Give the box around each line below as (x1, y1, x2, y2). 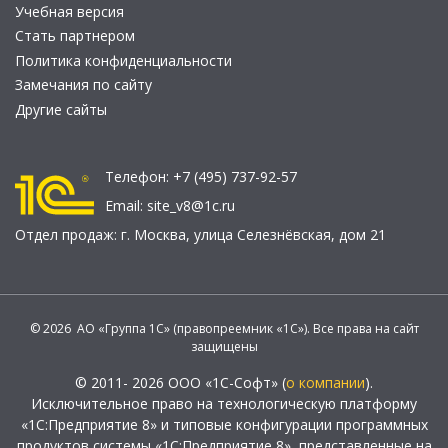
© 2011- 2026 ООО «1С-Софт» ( (75, 373, 286, 393)
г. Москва (121, 225, 186, 245)
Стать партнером (15, 26, 135, 46)
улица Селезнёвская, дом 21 (194, 225, 386, 245)
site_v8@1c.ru (147, 196, 235, 216)
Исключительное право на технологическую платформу (31, 394, 417, 414)
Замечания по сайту (15, 75, 152, 95)
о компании (286, 373, 365, 393)
